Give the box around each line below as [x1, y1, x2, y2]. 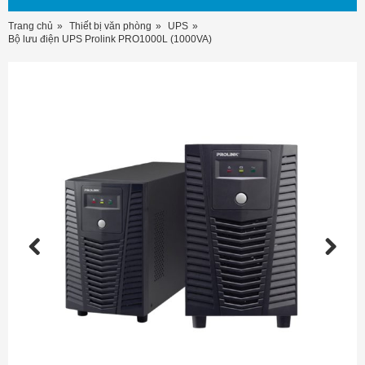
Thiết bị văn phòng [69, 20, 152, 32]
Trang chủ [8, 20, 53, 32]
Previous [29, 257, 73, 270]
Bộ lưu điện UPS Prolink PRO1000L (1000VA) [8, 33, 212, 45]
